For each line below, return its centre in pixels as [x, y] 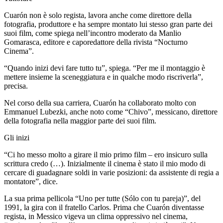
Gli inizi [17, 137]
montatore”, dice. [31, 181]
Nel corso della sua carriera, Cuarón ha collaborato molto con [100, 103]
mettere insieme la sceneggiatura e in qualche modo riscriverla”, [104, 77]
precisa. [16, 86]
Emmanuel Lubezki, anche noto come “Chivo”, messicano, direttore [111, 111]
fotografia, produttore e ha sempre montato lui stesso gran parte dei [108, 24]
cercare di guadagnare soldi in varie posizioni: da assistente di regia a [111, 172]
